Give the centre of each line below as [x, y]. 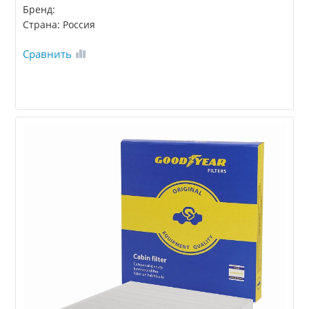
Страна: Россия [59, 24]
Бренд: [39, 9]
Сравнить [48, 53]
